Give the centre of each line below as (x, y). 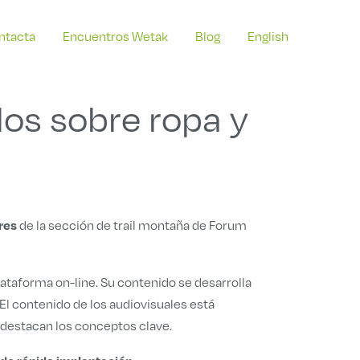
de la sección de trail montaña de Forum (132, 225)
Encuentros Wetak (115, 36)
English (268, 36)
